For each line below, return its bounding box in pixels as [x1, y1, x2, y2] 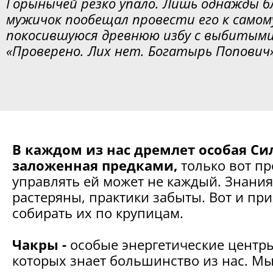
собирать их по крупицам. [12, 203, 183, 222]
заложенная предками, [12, 155, 181, 174]
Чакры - [12, 235, 66, 253]
